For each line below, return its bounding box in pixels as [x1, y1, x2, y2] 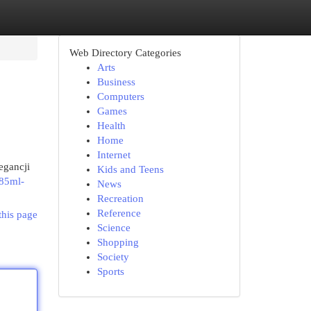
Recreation [96, 193, 144, 204]
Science [96, 222, 131, 233]
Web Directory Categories [69, 47, 181, 58]
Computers [96, 91, 144, 102]
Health [96, 120, 126, 131]
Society [96, 251, 129, 262]
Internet [96, 149, 131, 160]
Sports [96, 266, 124, 277]
